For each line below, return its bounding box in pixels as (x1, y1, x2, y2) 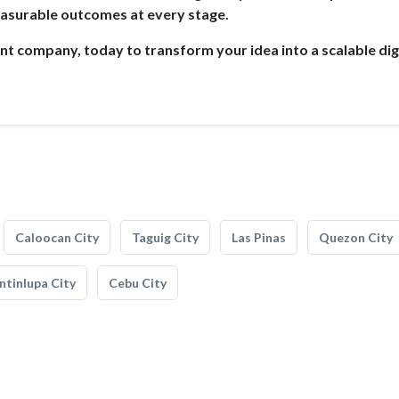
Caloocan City (15, 230, 99, 245)
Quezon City (319, 230, 393, 245)
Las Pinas (232, 230, 286, 245)
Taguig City (132, 230, 199, 245)
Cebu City (109, 275, 167, 290)
